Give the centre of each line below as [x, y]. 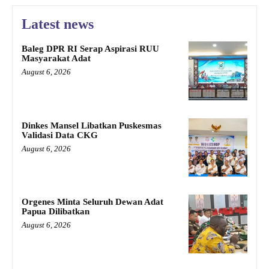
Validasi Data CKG [60, 135]
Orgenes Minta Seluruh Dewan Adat [92, 202]
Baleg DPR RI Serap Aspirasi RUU [90, 48]
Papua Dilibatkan [56, 212]
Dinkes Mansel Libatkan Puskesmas [92, 125]
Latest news [58, 24]
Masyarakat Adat [56, 58]
